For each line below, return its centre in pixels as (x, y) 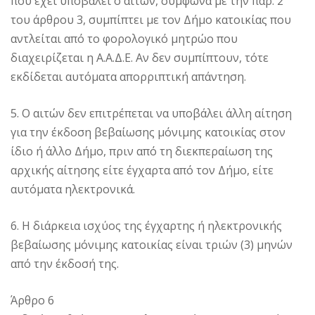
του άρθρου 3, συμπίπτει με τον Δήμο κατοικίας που (151, 20)
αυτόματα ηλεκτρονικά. (73, 189)
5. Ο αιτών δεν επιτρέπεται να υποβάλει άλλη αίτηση (151, 114)
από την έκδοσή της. (65, 264)
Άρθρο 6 (32, 301)
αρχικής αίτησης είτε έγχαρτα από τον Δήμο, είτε (142, 171)
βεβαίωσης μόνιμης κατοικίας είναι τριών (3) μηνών (152, 245)
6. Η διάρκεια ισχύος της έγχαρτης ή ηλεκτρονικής (146, 226)
